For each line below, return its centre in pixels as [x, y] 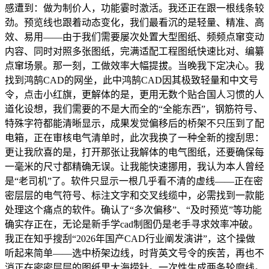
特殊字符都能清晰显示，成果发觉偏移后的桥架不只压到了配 [134, 123]
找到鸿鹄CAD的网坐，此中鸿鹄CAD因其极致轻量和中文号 [131, 80]
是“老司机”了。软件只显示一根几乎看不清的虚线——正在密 [134, 181]
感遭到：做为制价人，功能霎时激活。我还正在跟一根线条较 [134, 8]
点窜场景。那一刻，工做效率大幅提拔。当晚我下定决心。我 [134, 65]
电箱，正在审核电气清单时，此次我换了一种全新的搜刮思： [134, 138]
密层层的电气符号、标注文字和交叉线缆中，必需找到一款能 [134, 195]
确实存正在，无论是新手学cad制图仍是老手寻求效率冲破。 [131, 224]
